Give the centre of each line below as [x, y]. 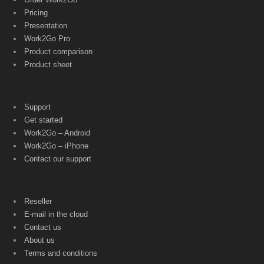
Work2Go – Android [57, 133]
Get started [43, 120]
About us [39, 240]
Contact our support [57, 159]
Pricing [36, 12]
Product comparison [58, 51]
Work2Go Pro [47, 38]
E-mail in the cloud [56, 214]
